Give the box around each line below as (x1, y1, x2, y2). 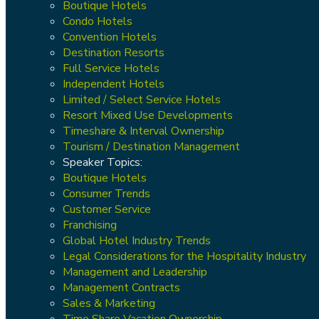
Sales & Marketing (63, 295, 155, 311)
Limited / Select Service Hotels (63, 91, 221, 108)
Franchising (63, 216, 117, 233)
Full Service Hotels (63, 60, 159, 76)
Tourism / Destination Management (63, 138, 240, 155)
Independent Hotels (63, 75, 164, 92)
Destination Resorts (63, 44, 164, 61)
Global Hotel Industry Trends (63, 232, 211, 249)
